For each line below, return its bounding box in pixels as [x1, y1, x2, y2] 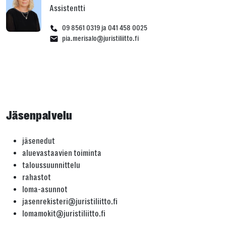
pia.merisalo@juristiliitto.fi [62, 34, 139, 42]
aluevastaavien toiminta [22, 148, 101, 158]
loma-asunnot [22, 185, 68, 194]
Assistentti [49, 4, 85, 13]
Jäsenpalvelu [6, 108, 73, 123]
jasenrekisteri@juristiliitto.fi [22, 197, 118, 206]
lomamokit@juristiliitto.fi [22, 209, 105, 218]
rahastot [22, 173, 51, 182]
